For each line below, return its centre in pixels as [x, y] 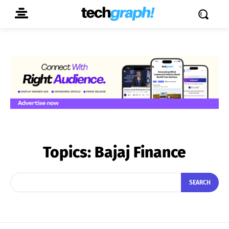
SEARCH [200, 183]
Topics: [69, 152]
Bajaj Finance [140, 152]
